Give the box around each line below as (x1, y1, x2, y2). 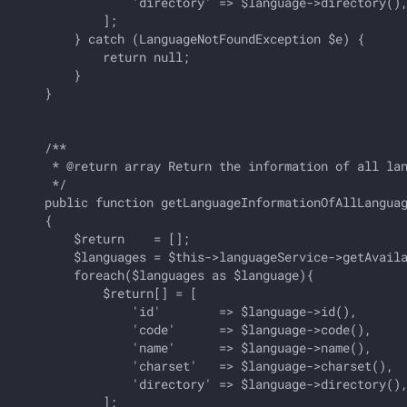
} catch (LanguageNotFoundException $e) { (15, 29, 364, 47)
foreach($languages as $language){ (15, 265, 313, 283)
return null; (15, 47, 190, 65)
